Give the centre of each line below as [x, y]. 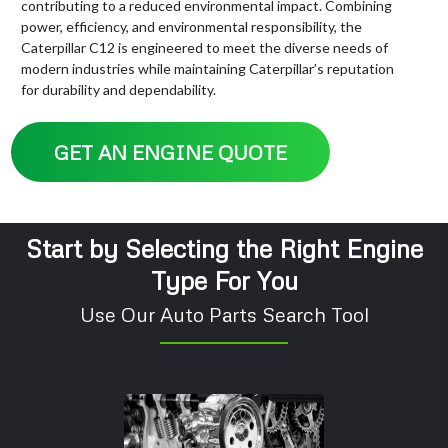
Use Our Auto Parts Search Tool [224, 314]
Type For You [224, 281]
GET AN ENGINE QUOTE [170, 152]
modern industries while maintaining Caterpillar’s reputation [207, 69]
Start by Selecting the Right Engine [224, 249]
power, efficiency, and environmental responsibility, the [191, 27]
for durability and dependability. [118, 90]
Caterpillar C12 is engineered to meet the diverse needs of [204, 48]
